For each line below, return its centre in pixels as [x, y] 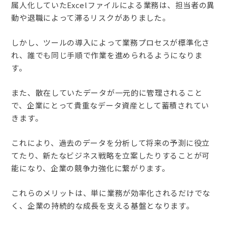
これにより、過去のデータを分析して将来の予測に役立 [110, 143]
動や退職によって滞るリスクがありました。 [91, 18]
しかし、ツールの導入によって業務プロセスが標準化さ [110, 43]
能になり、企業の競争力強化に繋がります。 [90, 168]
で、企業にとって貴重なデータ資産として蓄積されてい [110, 105]
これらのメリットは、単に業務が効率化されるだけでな [111, 193]
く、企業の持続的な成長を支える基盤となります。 [103, 206]
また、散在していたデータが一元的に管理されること [107, 93]
